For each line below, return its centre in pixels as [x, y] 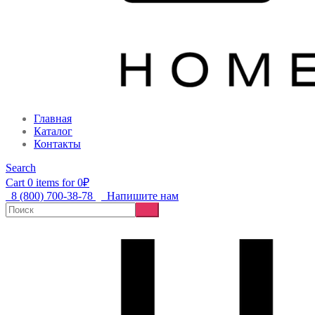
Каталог [53, 131]
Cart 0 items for [41, 183]
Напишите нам [143, 196]
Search [21, 168]
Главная [53, 119]
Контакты [57, 144]
